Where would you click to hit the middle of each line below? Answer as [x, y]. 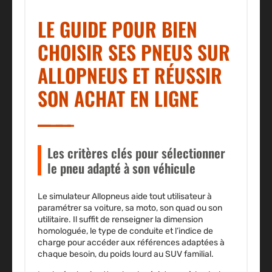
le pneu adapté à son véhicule [121, 168]
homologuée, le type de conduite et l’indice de [125, 231]
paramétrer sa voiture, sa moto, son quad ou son [130, 208]
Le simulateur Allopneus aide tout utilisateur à [125, 197]
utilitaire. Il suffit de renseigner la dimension [120, 220]
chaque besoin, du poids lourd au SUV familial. [127, 254]
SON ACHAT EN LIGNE [118, 98]
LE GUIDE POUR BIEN [117, 29]
